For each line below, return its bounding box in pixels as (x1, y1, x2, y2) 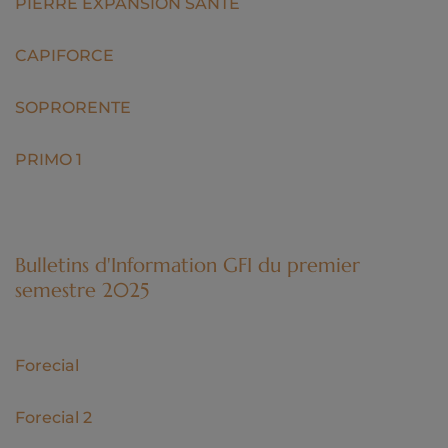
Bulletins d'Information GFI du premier (15, 252, 360, 278)
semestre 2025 (15, 277, 149, 303)
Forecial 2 (15, 407, 92, 427)
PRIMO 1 (15, 149, 82, 169)
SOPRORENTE (15, 97, 131, 117)
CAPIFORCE (15, 45, 114, 65)
